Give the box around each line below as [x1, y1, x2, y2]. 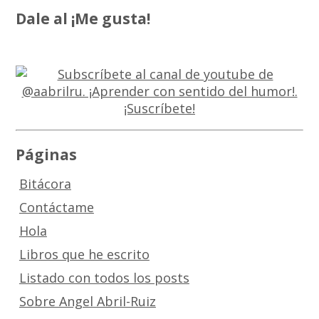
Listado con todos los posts [19, 269, 189, 287]
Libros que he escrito [19, 246, 150, 263]
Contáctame [19, 199, 94, 216]
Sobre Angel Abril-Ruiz [19, 293, 156, 310]
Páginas [16, 144, 78, 165]
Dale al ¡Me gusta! [16, 7, 151, 28]
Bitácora [19, 175, 71, 193]
